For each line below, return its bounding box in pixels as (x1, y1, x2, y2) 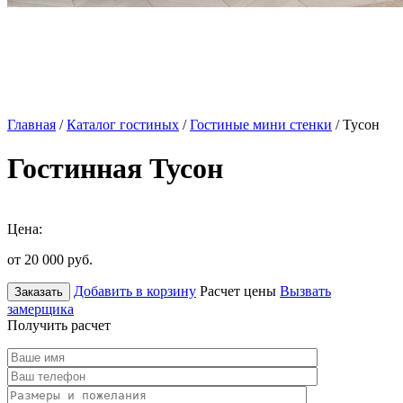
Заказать (14, 284, 63, 299)
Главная (7, 117, 56, 132)
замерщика (7, 300, 74, 317)
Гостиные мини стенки (190, 117, 332, 132)
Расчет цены (200, 282, 276, 299)
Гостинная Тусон (7, 152, 223, 185)
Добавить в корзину (74, 282, 196, 299)
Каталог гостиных (67, 117, 179, 132)
